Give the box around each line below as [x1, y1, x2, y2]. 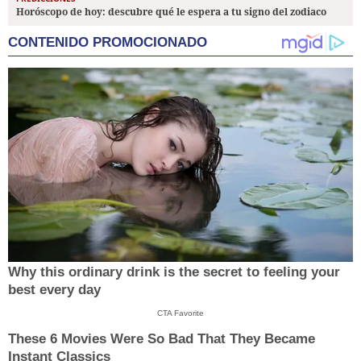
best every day [8, 281, 101, 297]
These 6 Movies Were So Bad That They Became [8, 331, 315, 347]
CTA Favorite [157, 308, 204, 317]
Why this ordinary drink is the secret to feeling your [8, 263, 340, 280]
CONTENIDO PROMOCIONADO [8, 34, 207, 50]
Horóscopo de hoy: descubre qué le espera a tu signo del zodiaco [16, 4, 326, 19]
